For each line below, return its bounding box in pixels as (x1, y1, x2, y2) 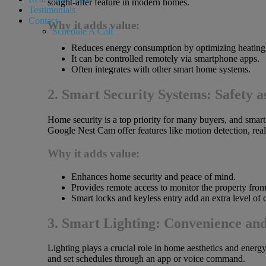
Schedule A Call (52, 26, 113, 36)
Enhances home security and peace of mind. (71, 171, 236, 182)
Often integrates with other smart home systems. (71, 64, 251, 75)
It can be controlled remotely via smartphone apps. (71, 53, 259, 64)
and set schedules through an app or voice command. (47, 254, 245, 264)
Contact (28, 15, 58, 26)
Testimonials (28, 5, 75, 15)
